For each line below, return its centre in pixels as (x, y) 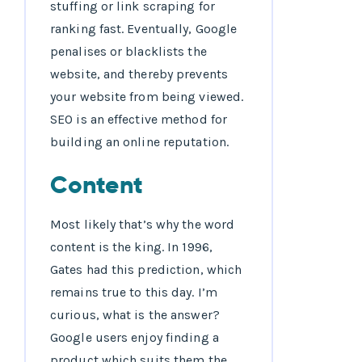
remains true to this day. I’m (134, 293)
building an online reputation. (140, 142)
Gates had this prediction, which (146, 270)
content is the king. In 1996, (131, 247)
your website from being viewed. (147, 97)
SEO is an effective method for (139, 120)
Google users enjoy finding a (135, 338)
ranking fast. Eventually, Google (144, 29)
